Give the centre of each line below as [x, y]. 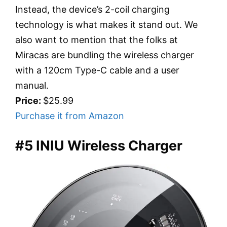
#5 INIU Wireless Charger [99, 146]
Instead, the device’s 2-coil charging [92, 9]
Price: [29, 100]
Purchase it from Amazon [70, 116]
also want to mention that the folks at [97, 40]
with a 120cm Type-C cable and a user [97, 70]
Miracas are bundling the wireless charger [105, 55]
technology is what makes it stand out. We [106, 24]
